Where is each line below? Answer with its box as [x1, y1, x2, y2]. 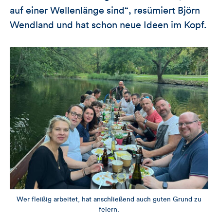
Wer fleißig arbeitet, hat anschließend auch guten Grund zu [17, 196, 201, 203]
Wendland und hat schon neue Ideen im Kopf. [10, 20, 207, 31]
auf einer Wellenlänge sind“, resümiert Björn [10, 6, 200, 16]
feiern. [99, 206, 119, 214]
